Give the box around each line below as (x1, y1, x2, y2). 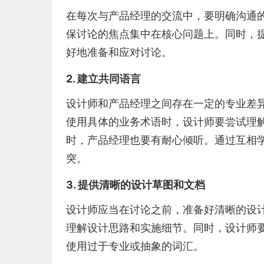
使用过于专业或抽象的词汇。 (66, 240, 204, 252)
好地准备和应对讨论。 (66, 46, 172, 58)
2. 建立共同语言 (66, 72, 141, 85)
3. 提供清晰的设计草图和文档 (66, 179, 205, 191)
